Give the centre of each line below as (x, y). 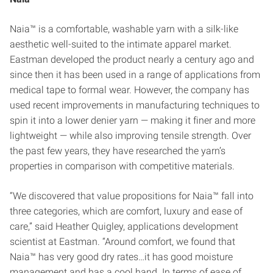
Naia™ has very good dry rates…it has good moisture (121, 257)
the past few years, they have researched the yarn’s (118, 151)
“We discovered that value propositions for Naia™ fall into (132, 196)
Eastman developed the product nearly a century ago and (132, 59)
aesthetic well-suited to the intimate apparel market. (121, 44)
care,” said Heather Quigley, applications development (124, 226)
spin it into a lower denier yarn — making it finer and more (133, 120)
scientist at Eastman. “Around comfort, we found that (122, 241)
